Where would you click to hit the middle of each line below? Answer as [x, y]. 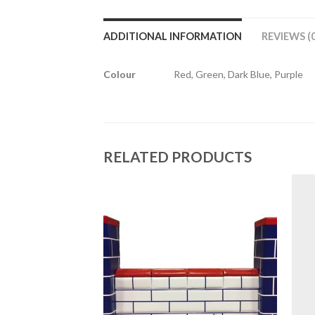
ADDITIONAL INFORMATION [173, 36]
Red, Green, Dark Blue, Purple [238, 74]
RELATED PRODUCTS [178, 157]
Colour [120, 74]
